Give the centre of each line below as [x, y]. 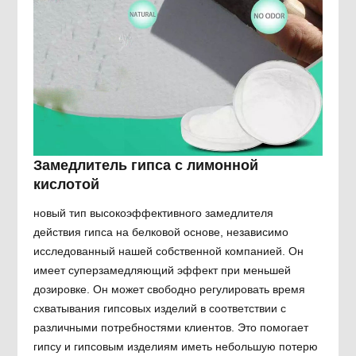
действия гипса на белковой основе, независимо [161, 232]
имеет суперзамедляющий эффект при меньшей [163, 271]
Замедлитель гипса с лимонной [146, 166]
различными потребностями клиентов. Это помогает [171, 328]
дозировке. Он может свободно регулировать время [170, 290]
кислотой [67, 185]
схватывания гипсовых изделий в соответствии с [160, 309]
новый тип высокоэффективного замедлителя [154, 213]
